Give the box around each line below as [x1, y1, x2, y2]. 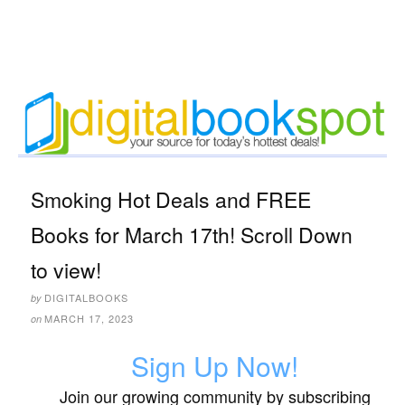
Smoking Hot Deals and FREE [31, 184, 311, 215]
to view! [31, 255, 101, 286]
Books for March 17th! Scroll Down [31, 220, 353, 250]
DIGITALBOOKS [44, 290, 128, 306]
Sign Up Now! [131, 346, 298, 386]
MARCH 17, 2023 [44, 311, 134, 326]
